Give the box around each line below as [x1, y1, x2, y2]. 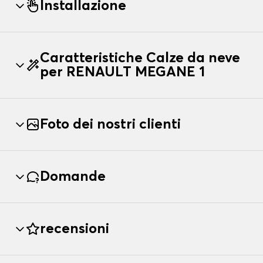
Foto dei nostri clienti [40, 117, 181, 131]
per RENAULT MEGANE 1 [40, 65, 205, 79]
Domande [40, 169, 106, 184]
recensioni [40, 221, 109, 236]
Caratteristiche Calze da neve [40, 50, 240, 65]
